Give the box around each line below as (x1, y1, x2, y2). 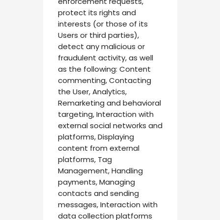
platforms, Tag (57, 154, 112, 165)
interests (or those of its (57, 19, 148, 29)
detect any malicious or (57, 41, 145, 52)
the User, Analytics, (57, 86, 127, 97)
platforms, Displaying (57, 132, 134, 142)
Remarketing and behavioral (57, 98, 161, 108)
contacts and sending (57, 188, 139, 198)
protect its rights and (57, 7, 136, 18)
